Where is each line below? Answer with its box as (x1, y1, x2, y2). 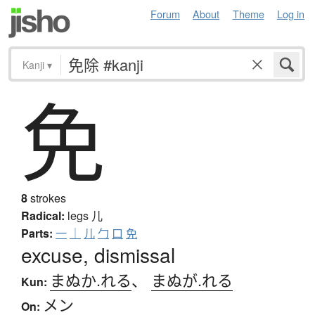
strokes (27, 190, 66, 207)
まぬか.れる (50, 269, 131, 291)
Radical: (21, 207, 65, 224)
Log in (277, 6, 304, 21)
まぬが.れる (151, 269, 233, 291)
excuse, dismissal (21, 240, 175, 269)
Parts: (21, 225, 53, 242)
